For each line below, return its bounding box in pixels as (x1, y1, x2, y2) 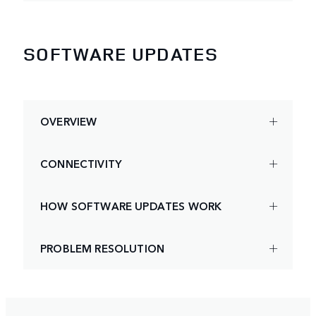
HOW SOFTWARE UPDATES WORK (40, 197, 222, 213)
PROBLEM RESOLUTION (40, 240, 165, 255)
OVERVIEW (40, 113, 97, 128)
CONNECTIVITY (40, 155, 123, 171)
